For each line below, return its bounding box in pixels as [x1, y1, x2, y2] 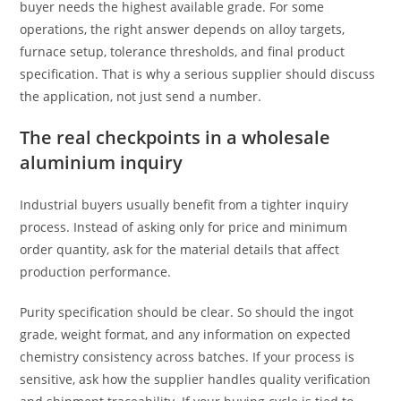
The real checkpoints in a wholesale [20, 125, 331, 149]
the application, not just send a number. [20, 88, 262, 105]
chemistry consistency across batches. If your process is [20, 348, 355, 365]
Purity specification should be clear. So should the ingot [20, 303, 354, 320]
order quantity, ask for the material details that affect [20, 241, 340, 258]
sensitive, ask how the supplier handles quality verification [20, 371, 371, 388]
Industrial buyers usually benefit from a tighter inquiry [20, 196, 349, 213]
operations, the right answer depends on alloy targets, [20, 21, 346, 38]
